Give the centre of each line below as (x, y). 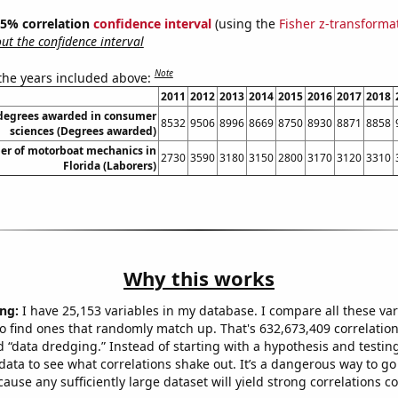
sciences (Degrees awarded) (83, 131)
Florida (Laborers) (109, 166)
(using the (245, 23)
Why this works (199, 279)
